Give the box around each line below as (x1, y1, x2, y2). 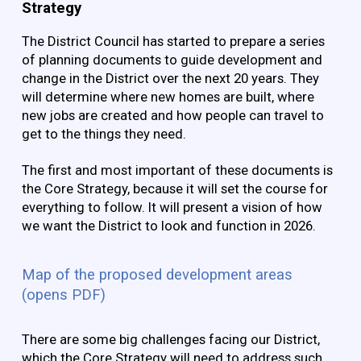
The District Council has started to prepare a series (21, 33, 325, 50)
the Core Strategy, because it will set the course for (21, 180, 328, 197)
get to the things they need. (21, 126, 186, 143)
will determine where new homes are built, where (21, 89, 314, 106)
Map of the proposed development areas (21, 266, 293, 284)
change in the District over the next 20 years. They (21, 70, 319, 87)
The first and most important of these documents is (21, 162, 333, 179)
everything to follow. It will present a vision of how (21, 199, 322, 216)
